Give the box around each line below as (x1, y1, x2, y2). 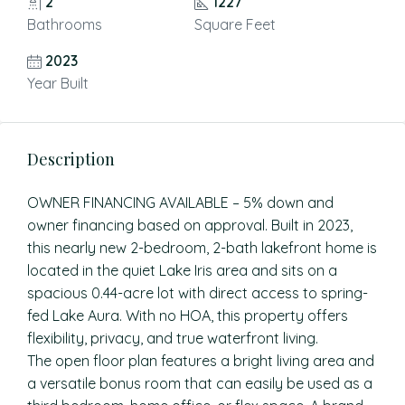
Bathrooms (27, 15, 102, 33)
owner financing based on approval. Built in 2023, (27, 216, 353, 234)
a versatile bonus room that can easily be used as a (27, 374, 372, 392)
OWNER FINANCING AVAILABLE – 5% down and (27, 193, 334, 212)
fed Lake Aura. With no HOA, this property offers (27, 306, 348, 325)
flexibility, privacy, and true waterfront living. (27, 329, 318, 347)
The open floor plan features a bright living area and (27, 352, 374, 370)
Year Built (27, 74, 89, 92)
